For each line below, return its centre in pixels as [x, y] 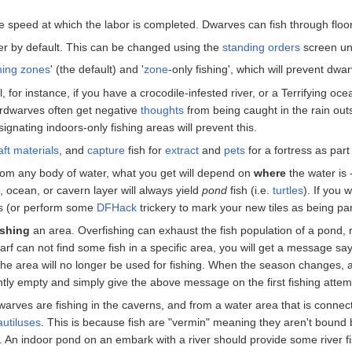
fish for [145, 150]
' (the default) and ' [97, 69]
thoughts [162, 110]
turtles [288, 190]
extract [182, 150]
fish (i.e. [250, 190]
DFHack [117, 207]
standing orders [261, 47]
